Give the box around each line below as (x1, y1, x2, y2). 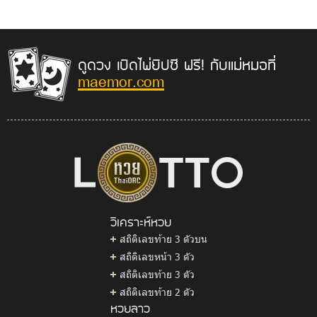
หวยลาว (110, 299, 150, 316)
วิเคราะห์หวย (110, 213, 171, 229)
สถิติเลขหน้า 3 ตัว (119, 249, 195, 263)
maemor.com (78, 67, 164, 96)
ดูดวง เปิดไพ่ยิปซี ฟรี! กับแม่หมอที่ (78, 54, 276, 74)
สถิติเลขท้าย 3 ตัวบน (119, 231, 207, 246)
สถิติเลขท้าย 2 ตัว (119, 284, 195, 299)
